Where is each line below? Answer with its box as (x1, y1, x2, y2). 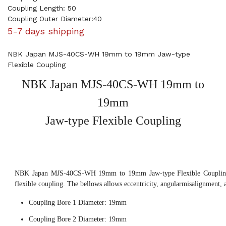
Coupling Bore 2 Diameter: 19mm (29, 215, 127, 223)
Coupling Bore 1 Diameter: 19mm (29, 199, 127, 206)
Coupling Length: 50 (8, 4, 76, 12)
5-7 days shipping (8, 26, 84, 36)
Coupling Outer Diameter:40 (8, 15, 102, 23)
